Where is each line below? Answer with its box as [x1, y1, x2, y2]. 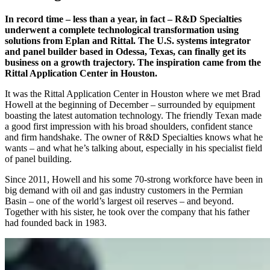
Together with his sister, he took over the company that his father [5, 206, 250, 217]
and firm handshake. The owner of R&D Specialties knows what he [5, 131, 263, 142]
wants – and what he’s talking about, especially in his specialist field [5, 142, 262, 153]
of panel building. [5, 153, 72, 164]
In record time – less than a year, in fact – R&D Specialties [5, 13, 242, 24]
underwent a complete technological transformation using [5, 24, 239, 35]
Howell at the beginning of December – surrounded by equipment [5, 99, 255, 110]
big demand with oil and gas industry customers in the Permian [5, 184, 243, 195]
